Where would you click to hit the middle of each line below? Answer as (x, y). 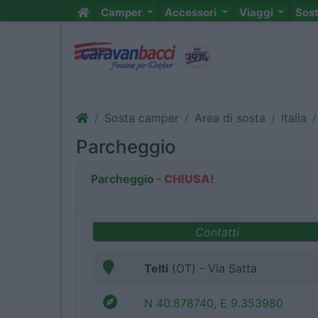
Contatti (217, 232)
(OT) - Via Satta (213, 269)
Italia (294, 118)
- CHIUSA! (184, 179)
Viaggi (257, 12)
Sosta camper (142, 118)
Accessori (191, 12)
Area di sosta (230, 118)
